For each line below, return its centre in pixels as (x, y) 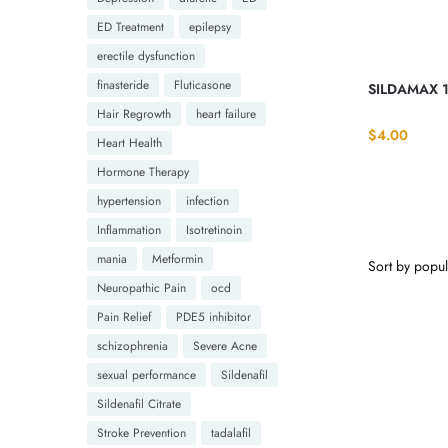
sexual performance (146, 374)
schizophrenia (132, 345)
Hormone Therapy (143, 171)
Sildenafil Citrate (139, 403)
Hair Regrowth (134, 113)
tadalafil (231, 432)
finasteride (123, 84)
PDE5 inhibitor (213, 316)
